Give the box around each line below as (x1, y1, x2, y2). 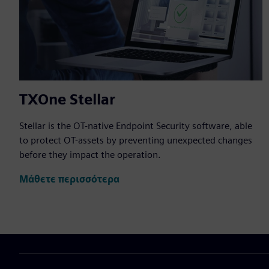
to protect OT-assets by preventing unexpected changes (19, 134, 252, 147)
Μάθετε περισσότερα (19, 173, 119, 185)
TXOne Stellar (19, 91, 115, 109)
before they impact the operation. (19, 149, 161, 161)
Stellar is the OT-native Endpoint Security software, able (19, 120, 252, 132)
